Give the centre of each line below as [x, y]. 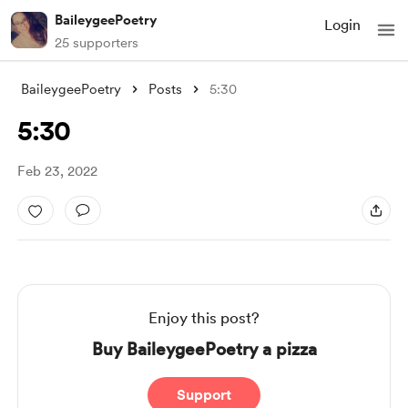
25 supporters [97, 43]
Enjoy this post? [204, 318]
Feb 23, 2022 [57, 171]
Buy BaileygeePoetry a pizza [204, 349]
